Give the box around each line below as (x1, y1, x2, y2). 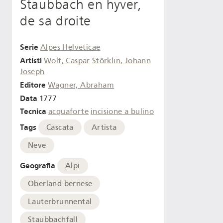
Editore (20, 80, 46, 90)
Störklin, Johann (92, 56, 151, 65)
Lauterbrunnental (28, 197, 92, 206)
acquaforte (48, 107, 89, 116)
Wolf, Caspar (44, 56, 90, 65)
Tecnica (20, 107, 46, 116)
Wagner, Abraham (48, 80, 114, 90)
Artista (91, 123, 117, 132)
